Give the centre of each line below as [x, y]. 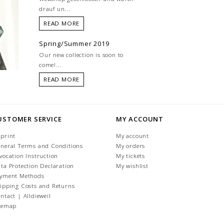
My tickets [130, 156]
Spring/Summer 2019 [74, 44]
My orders [131, 146]
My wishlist [132, 166]
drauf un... [55, 9]
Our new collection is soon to [81, 55]
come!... [50, 65]
